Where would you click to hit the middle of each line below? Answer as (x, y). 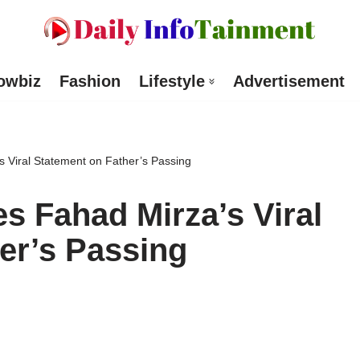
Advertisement (288, 82)
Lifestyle (172, 82)
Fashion (90, 82)
